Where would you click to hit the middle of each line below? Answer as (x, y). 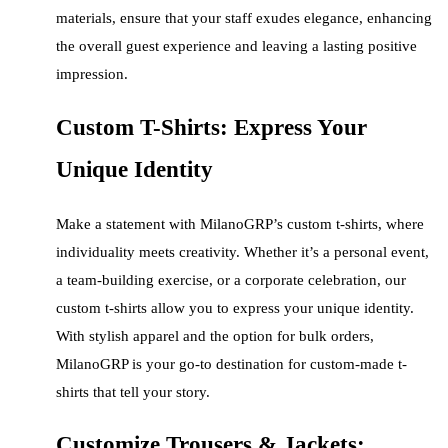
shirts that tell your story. (133, 391)
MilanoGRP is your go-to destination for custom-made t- (231, 363)
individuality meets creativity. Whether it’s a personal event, (242, 251)
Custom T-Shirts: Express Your (211, 127)
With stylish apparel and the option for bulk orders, (215, 335)
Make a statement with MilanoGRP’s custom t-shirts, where (240, 223)
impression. (92, 74)
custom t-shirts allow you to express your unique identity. (235, 307)
